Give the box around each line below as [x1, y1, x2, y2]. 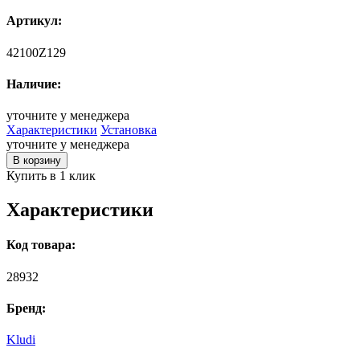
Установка [100, 123, 157, 137]
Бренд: [6, 301, 46, 315]
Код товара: [6, 238, 76, 252]
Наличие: [6, 76, 61, 91]
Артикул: [6, 14, 62, 28]
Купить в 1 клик [6, 169, 96, 183]
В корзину [13, 154, 61, 167]
